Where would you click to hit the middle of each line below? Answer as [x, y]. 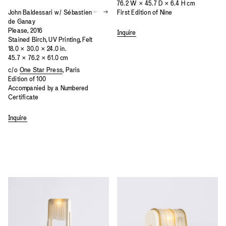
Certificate [23, 97]
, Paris [71, 70]
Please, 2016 [25, 30]
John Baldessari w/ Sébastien [50, 12]
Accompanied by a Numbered [48, 88]
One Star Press [41, 70]
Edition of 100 [27, 79]
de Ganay [22, 21]
